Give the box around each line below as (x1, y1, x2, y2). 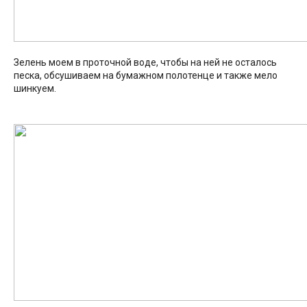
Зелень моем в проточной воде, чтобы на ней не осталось (14, 57, 277, 69)
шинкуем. (14, 83, 56, 95)
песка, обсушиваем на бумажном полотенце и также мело (14, 70, 278, 82)
